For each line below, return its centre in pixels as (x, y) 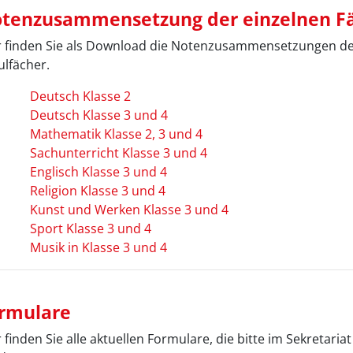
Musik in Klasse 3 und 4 (98, 247)
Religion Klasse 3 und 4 (97, 190)
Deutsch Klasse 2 (80, 96)
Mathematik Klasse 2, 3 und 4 (116, 134)
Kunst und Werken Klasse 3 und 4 (129, 209)
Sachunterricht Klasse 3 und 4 (118, 152)
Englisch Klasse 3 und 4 (98, 171)
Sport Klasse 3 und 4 (90, 228)
